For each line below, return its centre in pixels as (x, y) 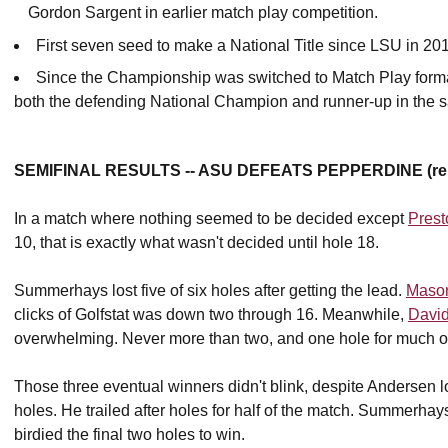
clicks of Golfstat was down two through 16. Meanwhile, (211, 315)
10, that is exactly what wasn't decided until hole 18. (196, 243)
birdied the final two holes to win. (129, 435)
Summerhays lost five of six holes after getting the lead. (210, 291)
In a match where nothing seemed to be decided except (211, 219)
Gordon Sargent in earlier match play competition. (203, 12)
